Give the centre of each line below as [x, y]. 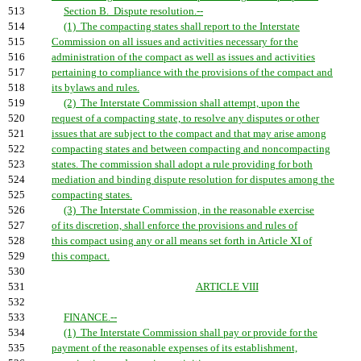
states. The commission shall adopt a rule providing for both [182, 164]
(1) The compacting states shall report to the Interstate [182, 27]
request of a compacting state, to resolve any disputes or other [185, 118]
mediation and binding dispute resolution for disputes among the [193, 180]
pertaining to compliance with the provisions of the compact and [192, 73]
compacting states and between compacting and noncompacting [191, 149]
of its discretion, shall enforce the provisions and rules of [174, 226]
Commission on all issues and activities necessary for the [175, 42]
